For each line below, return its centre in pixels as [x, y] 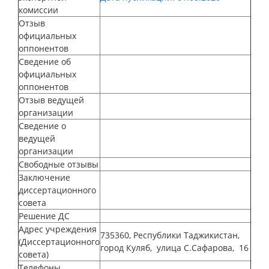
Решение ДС [44, 216]
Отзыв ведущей [51, 100]
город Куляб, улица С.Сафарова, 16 [174, 247]
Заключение [44, 177]
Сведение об [45, 61]
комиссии [40, 10]
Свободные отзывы [59, 164]
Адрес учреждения [58, 229]
